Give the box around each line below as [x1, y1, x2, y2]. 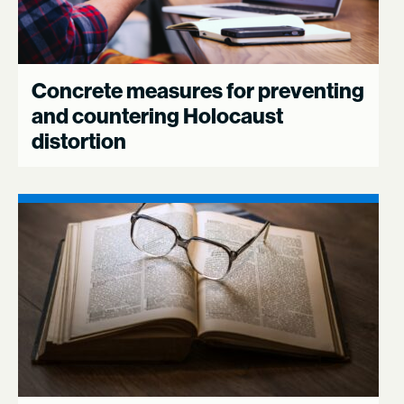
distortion [32, 127, 126, 154]
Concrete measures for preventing [32, 77, 364, 104]
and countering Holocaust [32, 102, 283, 129]
